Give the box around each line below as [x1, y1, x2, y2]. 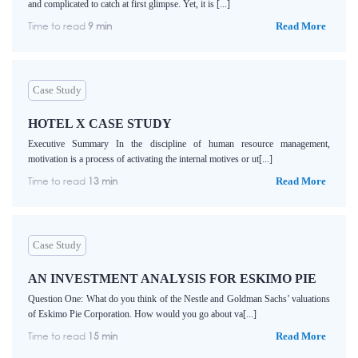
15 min [88, 330, 117, 343]
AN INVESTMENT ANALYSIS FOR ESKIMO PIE [28, 272, 316, 286]
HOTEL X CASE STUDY [28, 117, 172, 131]
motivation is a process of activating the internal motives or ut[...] [28, 153, 272, 165]
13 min [88, 175, 117, 188]
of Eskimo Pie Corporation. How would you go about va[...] [28, 308, 257, 320]
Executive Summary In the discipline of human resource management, [28, 138, 330, 150]
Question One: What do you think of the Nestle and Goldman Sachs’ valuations [28, 293, 330, 305]
